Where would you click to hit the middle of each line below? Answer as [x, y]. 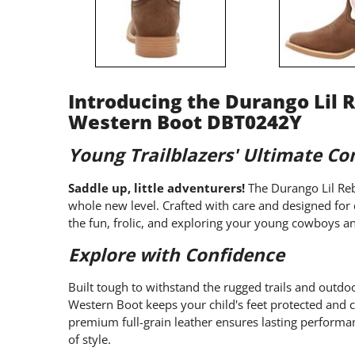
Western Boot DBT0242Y [185, 121]
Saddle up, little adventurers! [157, 188]
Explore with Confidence [176, 254]
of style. [90, 340]
